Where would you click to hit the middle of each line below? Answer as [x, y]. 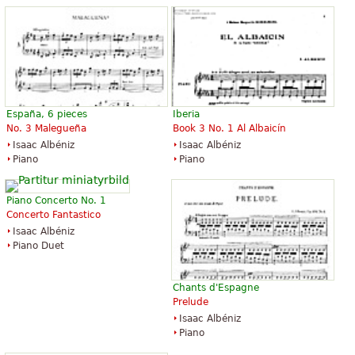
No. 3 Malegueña [46, 129]
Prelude [191, 302]
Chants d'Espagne [216, 287]
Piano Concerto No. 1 [56, 201]
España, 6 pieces [47, 115]
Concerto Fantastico [53, 215]
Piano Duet [38, 246]
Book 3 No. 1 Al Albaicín [229, 129]
